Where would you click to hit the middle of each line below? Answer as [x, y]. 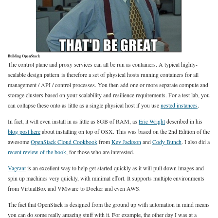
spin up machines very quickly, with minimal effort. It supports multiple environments [106, 178]
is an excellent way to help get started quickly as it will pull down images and [115, 168]
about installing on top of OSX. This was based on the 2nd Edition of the [125, 131]
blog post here [24, 131]
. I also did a [196, 142]
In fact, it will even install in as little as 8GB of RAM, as [73, 121]
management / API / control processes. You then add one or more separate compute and [108, 85]
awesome [19, 142]
